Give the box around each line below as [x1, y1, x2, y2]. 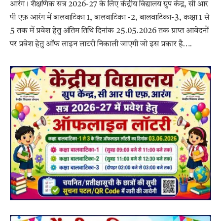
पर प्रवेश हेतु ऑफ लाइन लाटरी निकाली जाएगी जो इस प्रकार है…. [10, 40, 192, 49]
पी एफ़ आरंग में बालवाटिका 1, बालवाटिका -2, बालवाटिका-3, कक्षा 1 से [10, 14, 209, 22]
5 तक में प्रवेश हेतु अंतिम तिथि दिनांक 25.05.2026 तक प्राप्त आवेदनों [10, 27, 209, 36]
